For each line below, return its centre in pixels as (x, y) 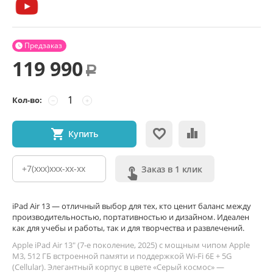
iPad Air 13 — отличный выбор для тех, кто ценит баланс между (132, 206)
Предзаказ (43, 45)
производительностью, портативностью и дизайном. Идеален (131, 217)
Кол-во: (27, 100)
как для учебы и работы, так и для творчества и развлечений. (128, 228)
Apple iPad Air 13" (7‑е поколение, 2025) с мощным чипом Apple (131, 245)
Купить (83, 134)
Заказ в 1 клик (172, 169)
